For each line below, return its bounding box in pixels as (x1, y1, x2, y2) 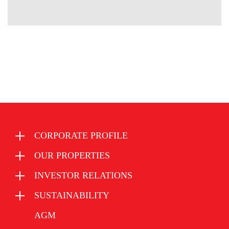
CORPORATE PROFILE (34, 130, 128, 141)
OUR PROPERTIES (34, 150, 110, 161)
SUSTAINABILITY (34, 190, 109, 201)
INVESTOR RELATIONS (34, 170, 132, 181)
